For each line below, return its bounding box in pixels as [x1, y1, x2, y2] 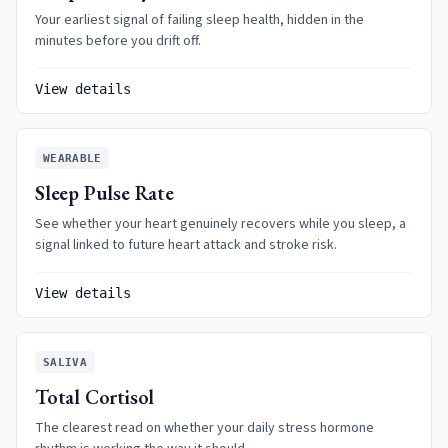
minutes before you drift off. [35, 31, 201, 51]
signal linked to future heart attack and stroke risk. [35, 235, 337, 255]
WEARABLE [43, 151, 102, 165]
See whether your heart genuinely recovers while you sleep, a [35, 214, 406, 234]
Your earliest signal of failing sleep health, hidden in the [35, 10, 364, 30]
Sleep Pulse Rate [35, 180, 174, 206]
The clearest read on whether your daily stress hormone [35, 418, 374, 438]
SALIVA [43, 355, 87, 369]
